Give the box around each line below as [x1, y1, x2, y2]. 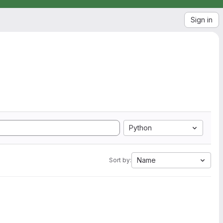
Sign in [191, 15, 213, 24]
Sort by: [109, 156, 131, 164]
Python [129, 123, 152, 132]
